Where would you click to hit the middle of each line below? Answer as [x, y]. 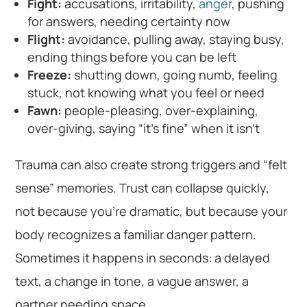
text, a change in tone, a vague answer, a [132, 281]
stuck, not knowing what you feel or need [146, 93]
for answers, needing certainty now [129, 22]
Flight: [47, 39]
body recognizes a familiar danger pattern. [136, 235]
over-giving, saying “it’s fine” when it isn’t [144, 128]
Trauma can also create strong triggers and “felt [151, 165]
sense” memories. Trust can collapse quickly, [143, 188]
